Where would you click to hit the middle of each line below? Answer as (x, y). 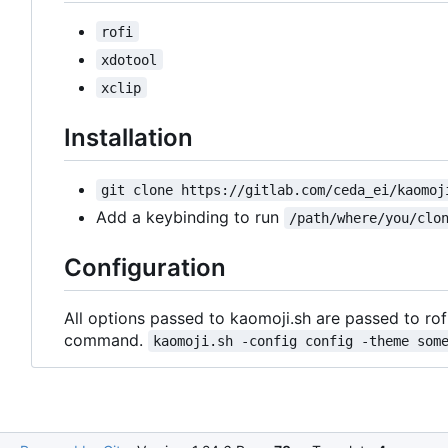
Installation (128, 137)
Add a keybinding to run (190, 216)
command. (106, 340)
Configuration (145, 267)
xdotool (129, 59)
